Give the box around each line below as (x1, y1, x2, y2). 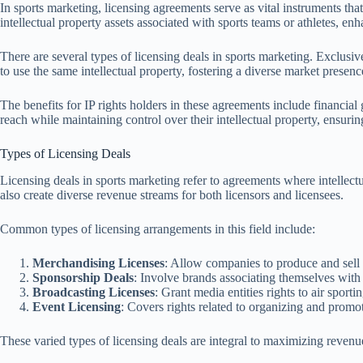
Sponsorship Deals (32, 271, 134, 285)
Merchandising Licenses (32, 256, 164, 271)
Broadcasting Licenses (32, 285, 155, 300)
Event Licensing (32, 300, 121, 314)
